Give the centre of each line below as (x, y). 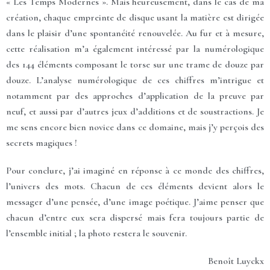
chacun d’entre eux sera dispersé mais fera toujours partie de (135, 217)
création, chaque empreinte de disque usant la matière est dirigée (135, 17)
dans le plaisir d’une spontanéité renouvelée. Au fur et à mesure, (135, 33)
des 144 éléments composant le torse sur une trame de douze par (135, 64)
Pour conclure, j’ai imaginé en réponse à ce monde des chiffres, (135, 170)
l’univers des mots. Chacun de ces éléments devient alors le (135, 186)
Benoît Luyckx (236, 261)
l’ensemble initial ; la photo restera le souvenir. (96, 233)
